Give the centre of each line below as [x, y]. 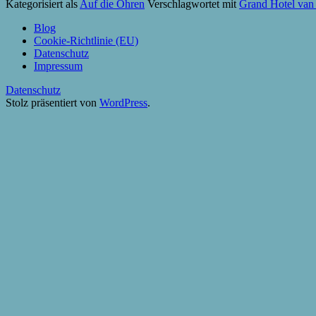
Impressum [58, 66]
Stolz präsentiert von [53, 102]
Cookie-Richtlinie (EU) [86, 40]
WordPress [123, 102]
